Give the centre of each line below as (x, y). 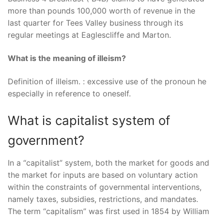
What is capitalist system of (89, 121)
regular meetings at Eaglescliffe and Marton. (89, 35)
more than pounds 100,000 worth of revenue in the (101, 11)
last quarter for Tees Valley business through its (95, 23)
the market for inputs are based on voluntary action (103, 175)
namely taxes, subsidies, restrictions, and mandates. (103, 199)
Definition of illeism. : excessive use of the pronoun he (107, 81)
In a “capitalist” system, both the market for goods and (108, 163)
